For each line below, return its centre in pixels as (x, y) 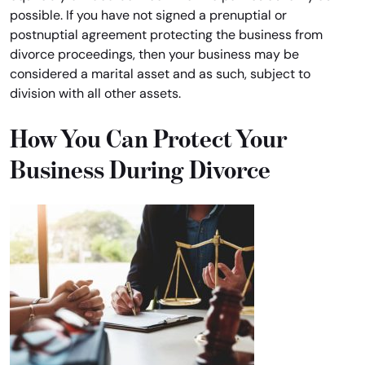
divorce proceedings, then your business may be (154, 54)
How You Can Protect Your (148, 139)
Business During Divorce (140, 169)
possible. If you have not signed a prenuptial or (148, 15)
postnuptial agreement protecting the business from (166, 35)
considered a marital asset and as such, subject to (160, 74)
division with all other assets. (95, 93)
